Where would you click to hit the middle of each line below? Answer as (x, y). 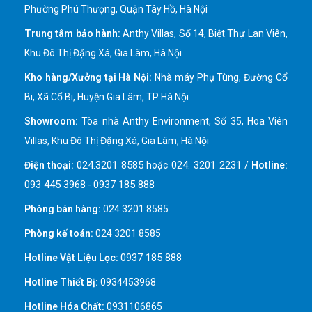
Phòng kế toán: (59, 233)
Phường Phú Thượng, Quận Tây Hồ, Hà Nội (116, 9)
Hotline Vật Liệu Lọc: (71, 257)
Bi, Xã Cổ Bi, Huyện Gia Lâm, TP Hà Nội (107, 96)
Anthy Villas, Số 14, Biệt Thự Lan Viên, (204, 33)
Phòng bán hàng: (63, 209)
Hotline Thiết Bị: (61, 282)
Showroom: (51, 121)
